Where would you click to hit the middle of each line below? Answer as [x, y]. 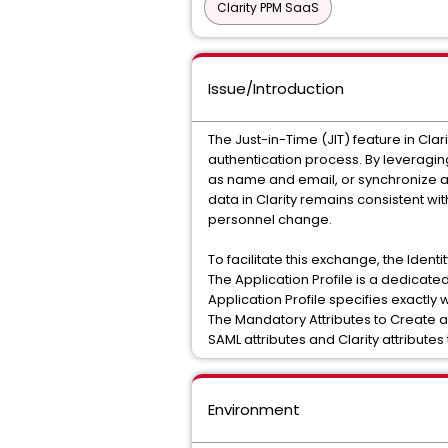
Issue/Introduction [276, 88]
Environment [254, 409]
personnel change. [270, 219]
